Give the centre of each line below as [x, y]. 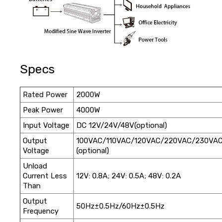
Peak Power [43, 110]
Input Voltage [46, 125]
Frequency [40, 211]
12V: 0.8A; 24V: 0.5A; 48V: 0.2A [128, 176]
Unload [35, 166]
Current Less [45, 176]
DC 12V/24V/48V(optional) [121, 125]
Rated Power [45, 94]
